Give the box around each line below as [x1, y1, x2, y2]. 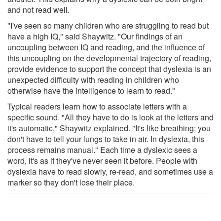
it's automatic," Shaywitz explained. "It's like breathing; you [7, 122, 211, 134]
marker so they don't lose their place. [7, 176, 135, 188]
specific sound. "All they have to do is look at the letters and [7, 111, 214, 123]
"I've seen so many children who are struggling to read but [7, 19, 209, 31]
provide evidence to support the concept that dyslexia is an [7, 63, 211, 74]
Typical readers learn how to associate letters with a [7, 100, 187, 112]
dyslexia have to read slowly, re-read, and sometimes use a [7, 165, 213, 177]
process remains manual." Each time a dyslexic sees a [7, 144, 197, 155]
